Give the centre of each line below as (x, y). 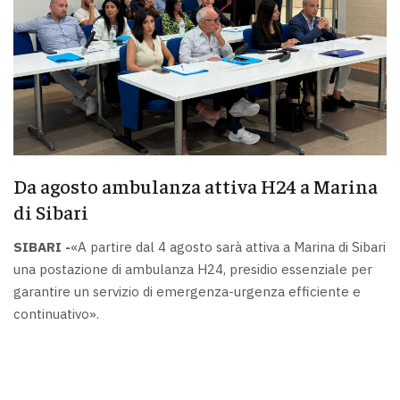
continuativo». (56, 314)
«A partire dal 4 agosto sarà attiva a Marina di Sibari (228, 247)
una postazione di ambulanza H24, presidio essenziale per (193, 270)
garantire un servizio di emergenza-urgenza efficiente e (187, 292)
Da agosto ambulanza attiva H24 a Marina (196, 185)
